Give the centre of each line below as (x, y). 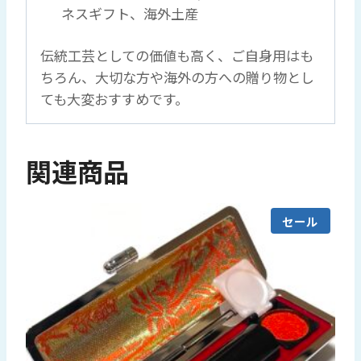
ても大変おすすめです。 (114, 99)
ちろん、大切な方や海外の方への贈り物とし (177, 77)
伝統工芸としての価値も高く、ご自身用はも (177, 56)
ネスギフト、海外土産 (129, 13)
